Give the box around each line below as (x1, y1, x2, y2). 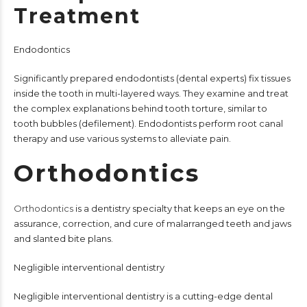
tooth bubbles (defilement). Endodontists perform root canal (14, 117, 283, 129)
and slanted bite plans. (14, 232, 113, 244)
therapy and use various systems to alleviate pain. (14, 132, 231, 144)
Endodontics (14, 43, 70, 55)
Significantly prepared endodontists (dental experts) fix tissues (14, 72, 291, 84)
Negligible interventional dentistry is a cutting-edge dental (14, 290, 273, 302)
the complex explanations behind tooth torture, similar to (14, 102, 267, 114)
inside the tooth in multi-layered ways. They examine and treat (14, 87, 288, 99)
